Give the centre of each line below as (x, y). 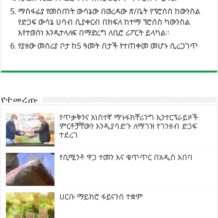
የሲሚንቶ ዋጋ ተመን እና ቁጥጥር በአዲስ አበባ (126, 157)
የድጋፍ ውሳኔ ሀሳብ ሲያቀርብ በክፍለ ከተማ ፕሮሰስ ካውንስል (104, 22)
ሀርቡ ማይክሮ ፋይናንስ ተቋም (101, 196)
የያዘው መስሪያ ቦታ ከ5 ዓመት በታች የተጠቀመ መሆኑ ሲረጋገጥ (108, 46)
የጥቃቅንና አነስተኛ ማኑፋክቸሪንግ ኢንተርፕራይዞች (129, 118)
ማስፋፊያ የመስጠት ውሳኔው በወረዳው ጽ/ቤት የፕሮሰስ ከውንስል (109, 11)
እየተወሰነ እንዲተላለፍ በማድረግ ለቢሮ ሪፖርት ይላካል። (94, 33)
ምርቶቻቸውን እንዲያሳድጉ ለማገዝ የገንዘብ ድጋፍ (128, 126)
